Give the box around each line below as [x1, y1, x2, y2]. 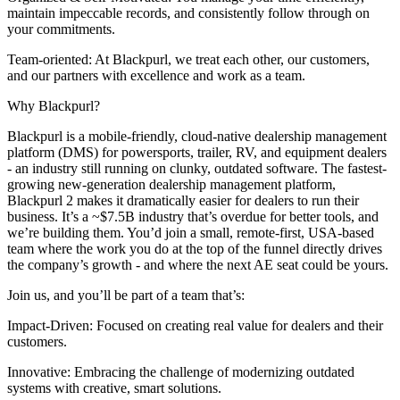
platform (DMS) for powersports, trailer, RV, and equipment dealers [7, 145, 387, 161]
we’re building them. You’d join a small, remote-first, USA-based [7, 225, 374, 241]
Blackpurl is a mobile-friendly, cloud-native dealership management [7, 129, 387, 145]
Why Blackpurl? [7, 98, 100, 114]
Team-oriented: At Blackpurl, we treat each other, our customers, [7, 52, 370, 68]
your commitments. [7, 21, 115, 37]
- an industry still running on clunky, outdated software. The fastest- [7, 161, 387, 177]
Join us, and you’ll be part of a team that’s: [7, 287, 245, 304]
